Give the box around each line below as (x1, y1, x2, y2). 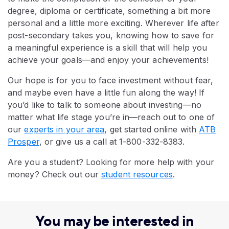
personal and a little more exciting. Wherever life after (8, 18, 219, 29)
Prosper (8, 136, 39, 147)
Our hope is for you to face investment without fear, (8, 75, 214, 86)
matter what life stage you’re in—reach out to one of (8, 112, 215, 123)
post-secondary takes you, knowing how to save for (8, 30, 214, 41)
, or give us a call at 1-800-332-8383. (39, 136, 185, 147)
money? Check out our (8, 169, 102, 180)
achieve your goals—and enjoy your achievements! (8, 55, 209, 65)
